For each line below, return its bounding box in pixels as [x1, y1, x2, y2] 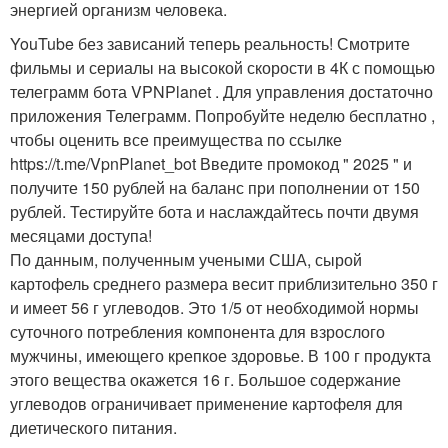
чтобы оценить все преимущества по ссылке [10, 128, 342, 151]
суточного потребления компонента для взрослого [10, 320, 385, 343]
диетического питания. [10, 416, 177, 439]
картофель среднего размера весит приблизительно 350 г [10, 272, 438, 295]
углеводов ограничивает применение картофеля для [10, 392, 403, 415]
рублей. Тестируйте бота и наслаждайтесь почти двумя [10, 200, 419, 223]
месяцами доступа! [10, 224, 152, 247]
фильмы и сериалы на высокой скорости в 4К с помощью [10, 56, 435, 79]
